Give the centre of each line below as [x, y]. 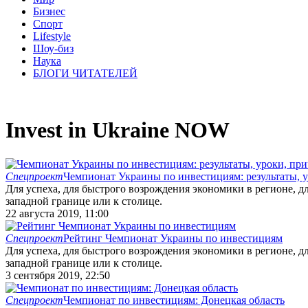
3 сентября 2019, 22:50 [58, 275]
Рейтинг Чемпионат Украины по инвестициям [173, 238]
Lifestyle [52, 36]
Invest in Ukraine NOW [118, 130]
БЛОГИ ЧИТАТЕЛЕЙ [85, 73]
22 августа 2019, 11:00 [57, 213]
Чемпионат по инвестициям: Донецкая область [174, 300]
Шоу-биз [53, 48]
